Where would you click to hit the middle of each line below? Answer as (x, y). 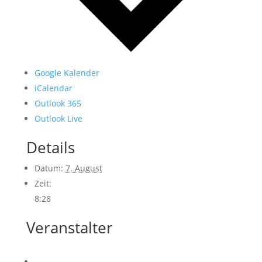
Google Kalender (67, 73)
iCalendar (53, 88)
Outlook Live (58, 118)
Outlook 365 (58, 103)
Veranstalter (69, 227)
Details (50, 147)
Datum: (49, 168)
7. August (84, 168)
